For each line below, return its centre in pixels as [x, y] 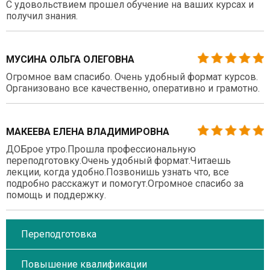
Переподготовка [59, 234]
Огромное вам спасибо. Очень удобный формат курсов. [132, 77]
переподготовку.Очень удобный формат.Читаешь [118, 160]
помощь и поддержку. [56, 195]
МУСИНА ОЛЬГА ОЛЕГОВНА [70, 59]
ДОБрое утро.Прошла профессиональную [101, 149]
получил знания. [42, 16]
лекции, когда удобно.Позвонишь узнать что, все [118, 172]
